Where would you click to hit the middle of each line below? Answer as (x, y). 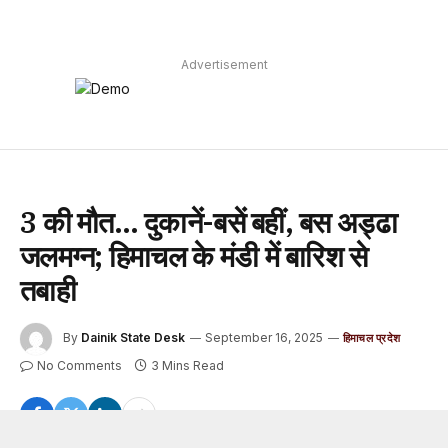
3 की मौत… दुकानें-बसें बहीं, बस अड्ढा (208, 222)
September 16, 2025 (264, 338)
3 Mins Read (187, 366)
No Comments (79, 366)
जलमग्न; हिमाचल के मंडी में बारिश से (194, 256)
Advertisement (224, 65)
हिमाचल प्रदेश (371, 338)
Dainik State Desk (133, 338)
